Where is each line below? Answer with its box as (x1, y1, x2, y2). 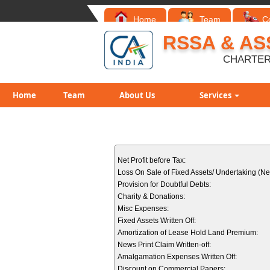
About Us (119, 90, 155, 101)
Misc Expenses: (118, 204, 169, 213)
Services (199, 90, 233, 101)
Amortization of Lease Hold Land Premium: (118, 228, 258, 237)
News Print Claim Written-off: (118, 240, 211, 249)
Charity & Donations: (118, 192, 185, 201)
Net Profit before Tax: (118, 156, 186, 165)
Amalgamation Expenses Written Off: (118, 253, 237, 261)
